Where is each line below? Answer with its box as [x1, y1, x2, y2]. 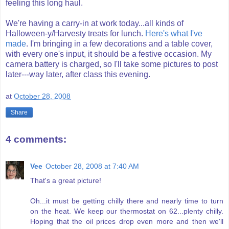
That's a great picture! [30, 176, 101, 185]
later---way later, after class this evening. [6, 70, 150, 79]
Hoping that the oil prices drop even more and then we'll [30, 217, 223, 225]
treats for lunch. [86, 29, 145, 38]
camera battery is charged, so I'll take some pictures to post [6, 59, 218, 68]
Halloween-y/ [6, 29, 54, 38]
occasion [164, 49, 197, 58]
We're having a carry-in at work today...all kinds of [6, 18, 184, 28]
